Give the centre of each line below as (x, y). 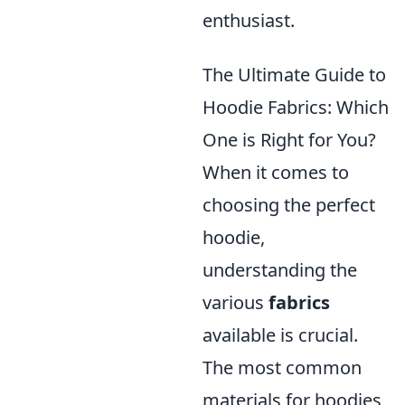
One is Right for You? (289, 140)
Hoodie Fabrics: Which (296, 108)
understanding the (280, 270)
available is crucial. (280, 335)
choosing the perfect (289, 205)
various (235, 303)
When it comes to (276, 173)
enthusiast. (249, 21)
